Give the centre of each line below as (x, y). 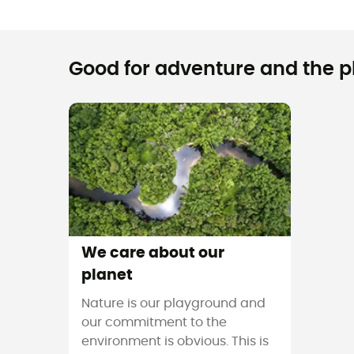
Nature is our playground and (173, 303)
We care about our (153, 253)
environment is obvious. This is (175, 341)
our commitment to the (154, 322)
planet (107, 275)
